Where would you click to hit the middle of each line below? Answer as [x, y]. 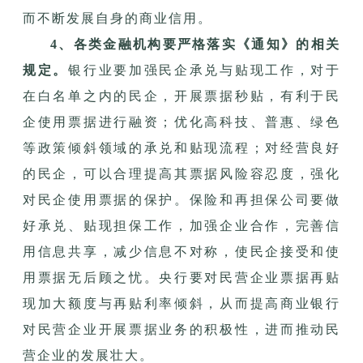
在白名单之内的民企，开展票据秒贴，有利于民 [181, 96]
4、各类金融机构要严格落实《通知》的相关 [195, 44]
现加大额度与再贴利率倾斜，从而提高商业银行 [181, 303]
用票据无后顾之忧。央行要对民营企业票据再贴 [181, 277]
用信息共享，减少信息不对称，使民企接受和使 [181, 251]
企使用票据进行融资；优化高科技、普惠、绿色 [181, 122]
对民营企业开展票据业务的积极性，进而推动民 [181, 329]
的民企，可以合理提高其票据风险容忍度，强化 [181, 173]
